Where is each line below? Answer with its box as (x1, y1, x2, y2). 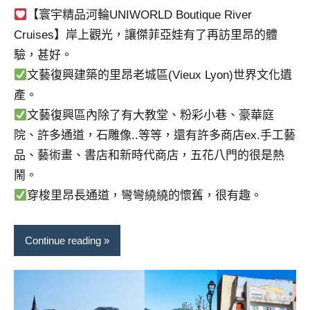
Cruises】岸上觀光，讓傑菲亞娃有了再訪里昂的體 (14, 28, 277, 42)
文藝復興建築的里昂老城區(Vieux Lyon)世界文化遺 (27, 69, 293, 82)
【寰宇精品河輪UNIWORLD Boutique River (27, 8, 253, 22)
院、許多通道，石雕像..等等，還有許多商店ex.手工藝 (14, 129, 295, 143)
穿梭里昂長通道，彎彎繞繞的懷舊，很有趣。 (27, 189, 263, 203)
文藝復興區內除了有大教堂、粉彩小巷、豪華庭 (27, 109, 275, 122)
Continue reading (25, 234, 101, 246)
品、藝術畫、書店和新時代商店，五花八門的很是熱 (14, 149, 284, 163)
